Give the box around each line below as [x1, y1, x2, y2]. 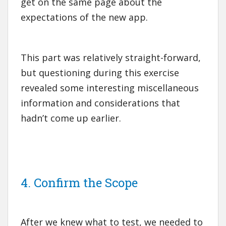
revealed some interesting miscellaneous [21, 82, 199, 94]
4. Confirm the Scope [21, 175, 138, 191]
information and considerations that [21, 97, 180, 109]
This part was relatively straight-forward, [21, 51, 201, 64]
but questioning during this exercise [21, 67, 179, 79]
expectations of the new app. [21, 11, 148, 24]
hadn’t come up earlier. [21, 112, 121, 125]
